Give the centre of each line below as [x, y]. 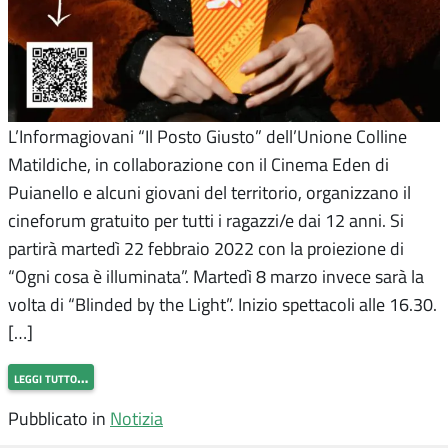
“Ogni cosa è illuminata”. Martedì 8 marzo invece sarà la [216, 276]
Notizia [136, 417]
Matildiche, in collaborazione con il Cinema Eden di [198, 164]
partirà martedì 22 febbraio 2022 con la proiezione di [206, 248]
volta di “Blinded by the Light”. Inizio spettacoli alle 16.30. [222, 304]
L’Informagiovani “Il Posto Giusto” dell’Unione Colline [207, 136]
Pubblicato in [59, 417]
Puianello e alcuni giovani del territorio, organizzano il [209, 192]
